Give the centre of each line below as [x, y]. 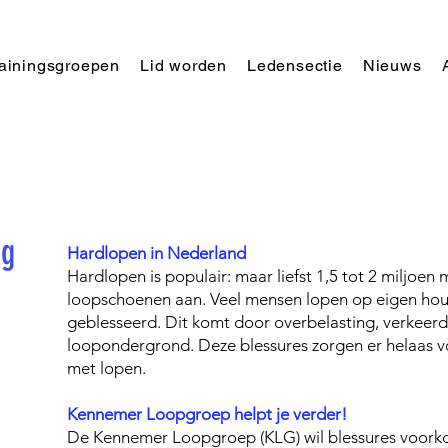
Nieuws [392, 65]
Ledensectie [295, 65]
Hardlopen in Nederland [156, 253]
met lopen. [108, 368]
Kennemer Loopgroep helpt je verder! [209, 414]
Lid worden [184, 65]
